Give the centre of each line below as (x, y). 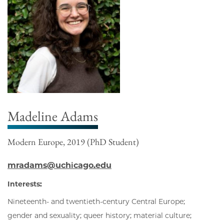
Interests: (25, 184)
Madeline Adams (53, 116)
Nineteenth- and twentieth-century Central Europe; (96, 202)
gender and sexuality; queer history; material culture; (99, 216)
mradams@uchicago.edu (59, 165)
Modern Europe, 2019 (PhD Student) (73, 142)
